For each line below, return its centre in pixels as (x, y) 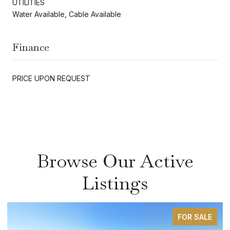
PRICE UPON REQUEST (51, 78)
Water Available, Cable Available (67, 14)
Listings (115, 183)
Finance (31, 47)
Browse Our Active (115, 161)
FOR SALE (195, 217)
